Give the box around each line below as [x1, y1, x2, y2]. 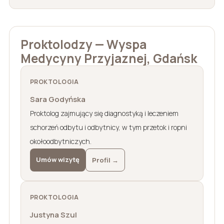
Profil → [91, 155, 118, 164]
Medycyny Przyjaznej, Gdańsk [20, 49, 197, 66]
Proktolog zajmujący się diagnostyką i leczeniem [29, 108, 178, 118]
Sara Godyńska [29, 93, 85, 104]
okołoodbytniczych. [29, 136, 91, 146]
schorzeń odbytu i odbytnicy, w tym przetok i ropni [29, 122, 187, 132]
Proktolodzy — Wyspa [20, 35, 146, 52]
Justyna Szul [29, 209, 77, 220]
